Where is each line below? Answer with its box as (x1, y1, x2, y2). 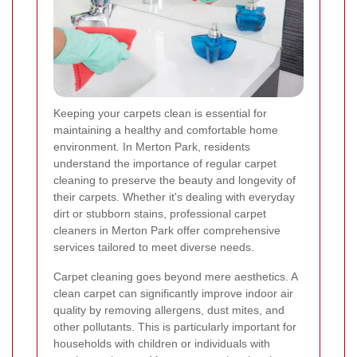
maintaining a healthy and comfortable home (53, 124, 278, 137)
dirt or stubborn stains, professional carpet (53, 207, 266, 221)
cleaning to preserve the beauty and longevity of (53, 174, 296, 187)
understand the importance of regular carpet (53, 157, 277, 171)
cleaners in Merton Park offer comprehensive (53, 224, 280, 237)
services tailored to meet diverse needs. (53, 241, 254, 254)
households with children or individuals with (53, 337, 270, 351)
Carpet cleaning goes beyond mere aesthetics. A (53, 270, 297, 284)
